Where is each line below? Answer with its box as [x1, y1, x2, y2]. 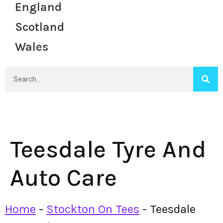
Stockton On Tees [46, 202, 139, 216]
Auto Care [10, 164, 117, 192]
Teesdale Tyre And [10, 135, 206, 163]
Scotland [15, 20, 64, 34]
